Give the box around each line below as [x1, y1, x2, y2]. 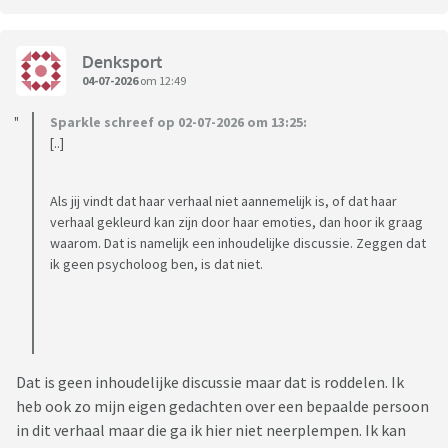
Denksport [82, 51, 162, 72]
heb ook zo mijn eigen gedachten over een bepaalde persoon [16, 396, 429, 417]
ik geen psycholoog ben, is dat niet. [50, 255, 263, 274]
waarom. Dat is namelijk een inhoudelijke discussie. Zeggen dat [50, 234, 426, 253]
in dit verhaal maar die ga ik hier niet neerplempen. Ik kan [16, 420, 406, 441]
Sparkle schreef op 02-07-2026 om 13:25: [50, 113, 307, 132]
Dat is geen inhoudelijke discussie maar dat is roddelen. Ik [16, 372, 404, 393]
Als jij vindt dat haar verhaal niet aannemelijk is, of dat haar [50, 192, 397, 211]
